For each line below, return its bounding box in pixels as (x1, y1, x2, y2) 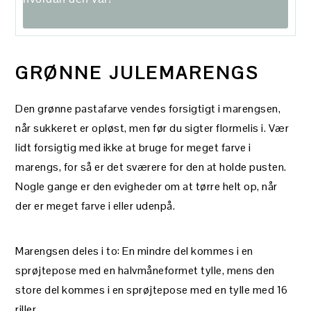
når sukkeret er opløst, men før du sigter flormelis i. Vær (15, 121, 289, 136)
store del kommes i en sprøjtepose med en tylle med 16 (15, 283, 288, 298)
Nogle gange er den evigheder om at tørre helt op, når (15, 179, 278, 194)
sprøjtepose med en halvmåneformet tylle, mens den (15, 263, 275, 278)
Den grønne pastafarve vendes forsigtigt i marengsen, (15, 101, 281, 117)
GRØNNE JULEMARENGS (15, 61, 260, 85)
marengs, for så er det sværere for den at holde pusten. (15, 160, 287, 175)
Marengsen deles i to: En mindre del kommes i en (15, 244, 253, 259)
